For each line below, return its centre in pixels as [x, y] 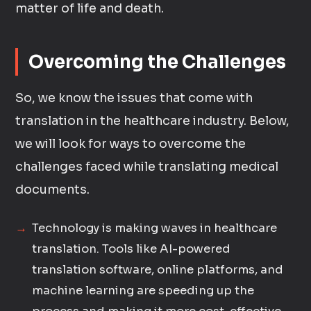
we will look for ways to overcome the [131, 144]
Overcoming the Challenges [158, 62]
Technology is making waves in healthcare [155, 228]
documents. [53, 190]
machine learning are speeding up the [143, 291]
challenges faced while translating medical [147, 167]
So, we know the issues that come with [134, 98]
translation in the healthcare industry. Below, [153, 121]
